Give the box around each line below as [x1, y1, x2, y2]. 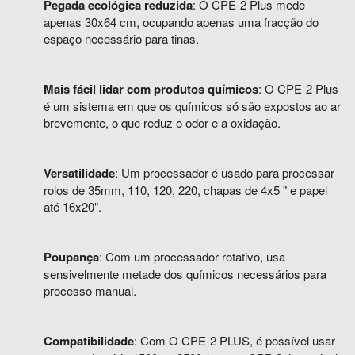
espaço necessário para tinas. [44, 30, 199, 47]
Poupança [44, 248, 99, 265]
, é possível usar [250, 332, 335, 349]
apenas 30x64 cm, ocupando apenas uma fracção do [44, 13, 319, 30]
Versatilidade [44, 164, 115, 181]
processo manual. [44, 282, 136, 299]
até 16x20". [44, 198, 101, 215]
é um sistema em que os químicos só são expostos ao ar [44, 97, 341, 114]
